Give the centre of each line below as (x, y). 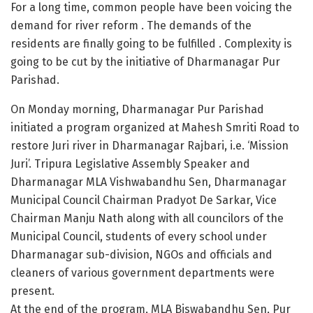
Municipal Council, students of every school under (139, 237)
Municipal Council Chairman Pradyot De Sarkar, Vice (144, 201)
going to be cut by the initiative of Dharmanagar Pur (145, 62)
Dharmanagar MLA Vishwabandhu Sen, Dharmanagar (148, 182)
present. (32, 291)
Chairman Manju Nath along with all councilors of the (147, 219)
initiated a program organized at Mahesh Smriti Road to (155, 128)
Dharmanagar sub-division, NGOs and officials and (141, 255)
